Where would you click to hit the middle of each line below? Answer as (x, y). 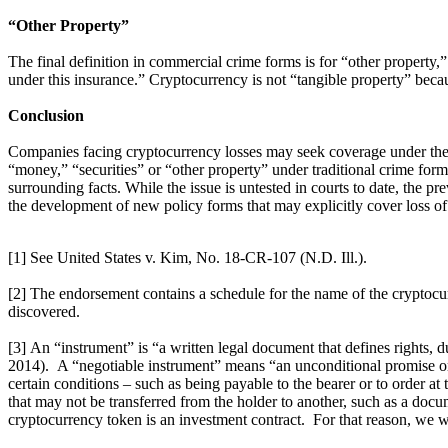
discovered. (44, 311)
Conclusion (46, 115)
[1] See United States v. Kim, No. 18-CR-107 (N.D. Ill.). (189, 257)
